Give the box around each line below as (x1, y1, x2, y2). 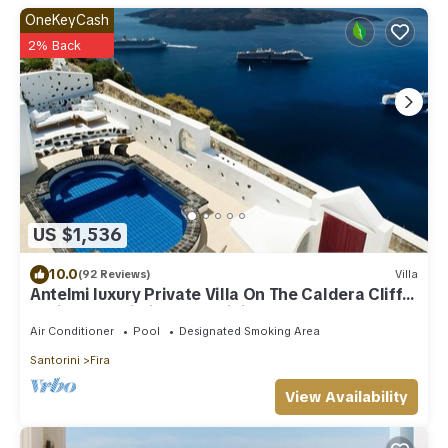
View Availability (285, 386, 408, 407)
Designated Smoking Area (179, 323, 320, 338)
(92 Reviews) (78, 267, 151, 282)
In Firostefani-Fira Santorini (30, 301, 246, 323)
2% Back (28, 37, 81, 54)
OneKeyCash (25, 11, 109, 29)
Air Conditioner (30, 323, 114, 338)
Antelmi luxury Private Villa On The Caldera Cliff (30, 283, 403, 305)
